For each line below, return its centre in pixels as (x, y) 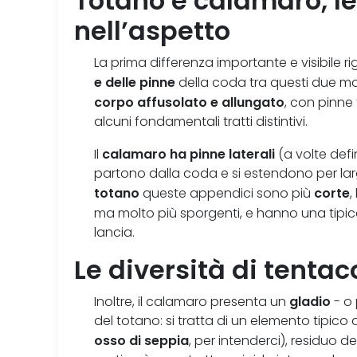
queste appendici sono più (227, 194)
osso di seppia (142, 341)
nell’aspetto (153, 31)
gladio (310, 302)
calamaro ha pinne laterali (189, 154)
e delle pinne (135, 82)
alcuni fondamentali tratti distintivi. (201, 122)
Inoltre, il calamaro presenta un (192, 302)
